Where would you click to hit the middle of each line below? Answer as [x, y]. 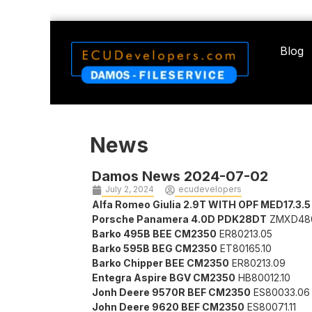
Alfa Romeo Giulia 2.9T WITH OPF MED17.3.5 [201, 205]
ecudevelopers [210, 189]
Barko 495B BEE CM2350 [154, 234]
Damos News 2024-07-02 [180, 177]
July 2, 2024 [130, 189]
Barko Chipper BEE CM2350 [161, 263]
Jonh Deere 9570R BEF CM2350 [171, 292]
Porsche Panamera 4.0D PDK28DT [179, 219]
